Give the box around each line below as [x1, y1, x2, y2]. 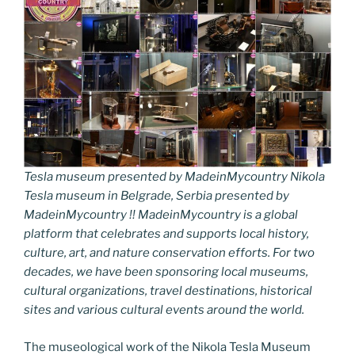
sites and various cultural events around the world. [24, 303, 304, 317]
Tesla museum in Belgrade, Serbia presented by [24, 189, 289, 203]
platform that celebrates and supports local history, [24, 227, 309, 241]
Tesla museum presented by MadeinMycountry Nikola [24, 170, 325, 184]
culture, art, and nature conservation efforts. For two [24, 246, 315, 260]
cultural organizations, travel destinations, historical [24, 284, 312, 298]
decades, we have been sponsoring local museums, [24, 265, 308, 279]
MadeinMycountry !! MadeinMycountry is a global [24, 208, 298, 222]
